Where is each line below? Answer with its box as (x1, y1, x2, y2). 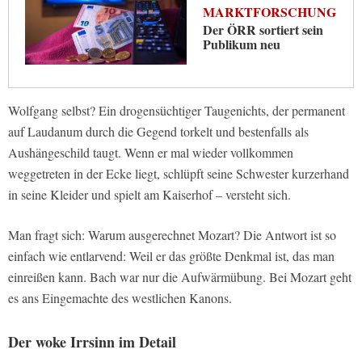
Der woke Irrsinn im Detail (8, 331, 176, 353)
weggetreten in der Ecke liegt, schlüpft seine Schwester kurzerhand (8, 165, 349, 183)
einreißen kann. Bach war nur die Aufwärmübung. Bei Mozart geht (8, 268, 351, 286)
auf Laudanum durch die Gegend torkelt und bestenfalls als (8, 123, 309, 141)
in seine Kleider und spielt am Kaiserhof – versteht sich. (8, 186, 291, 204)
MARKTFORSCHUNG (203, 2, 336, 22)
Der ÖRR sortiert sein (203, 20, 323, 40)
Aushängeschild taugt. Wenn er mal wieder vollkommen (8, 144, 293, 162)
